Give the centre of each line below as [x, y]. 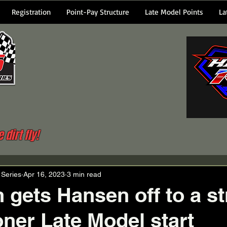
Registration [31, 12]
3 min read [84, 174]
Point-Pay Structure [98, 12]
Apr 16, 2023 [44, 174]
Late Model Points [174, 12]
